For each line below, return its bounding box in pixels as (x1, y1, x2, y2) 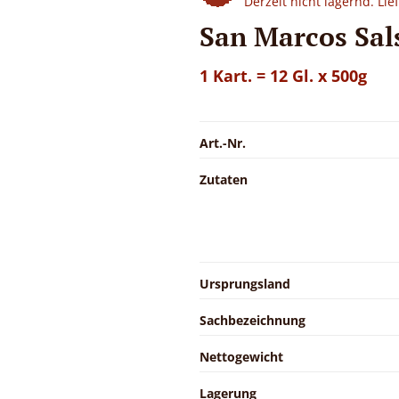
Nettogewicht (199, 347, 283, 365)
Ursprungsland (199, 274, 290, 292)
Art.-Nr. (199, 134, 246, 151)
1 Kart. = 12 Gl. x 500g (199, 64, 367, 86)
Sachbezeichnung (199, 311, 305, 329)
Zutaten (199, 170, 248, 188)
